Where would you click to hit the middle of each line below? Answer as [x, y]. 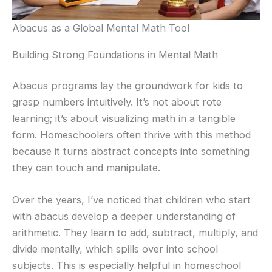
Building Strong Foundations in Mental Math [115, 54]
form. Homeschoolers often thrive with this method [131, 135]
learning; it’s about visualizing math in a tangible [124, 119]
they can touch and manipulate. [86, 168]
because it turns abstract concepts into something [131, 151]
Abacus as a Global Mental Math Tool [101, 28]
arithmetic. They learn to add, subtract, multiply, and [135, 233]
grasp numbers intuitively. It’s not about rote [117, 102]
